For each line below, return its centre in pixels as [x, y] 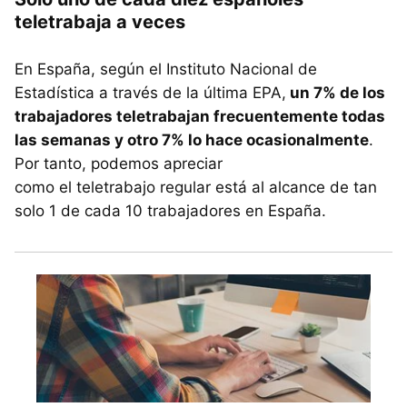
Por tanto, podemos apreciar [119, 164]
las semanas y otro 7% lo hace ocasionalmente [192, 140]
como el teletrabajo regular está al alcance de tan [196, 188]
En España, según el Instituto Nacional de [166, 69]
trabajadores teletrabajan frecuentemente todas [200, 117]
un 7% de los [336, 93]
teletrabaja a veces [100, 22]
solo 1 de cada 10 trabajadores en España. [170, 211]
